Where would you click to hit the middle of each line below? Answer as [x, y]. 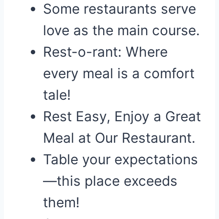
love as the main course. [121, 30]
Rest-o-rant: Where [105, 52]
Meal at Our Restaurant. [119, 138]
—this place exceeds [110, 181]
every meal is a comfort [119, 73]
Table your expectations [120, 159]
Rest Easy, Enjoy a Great [122, 116]
